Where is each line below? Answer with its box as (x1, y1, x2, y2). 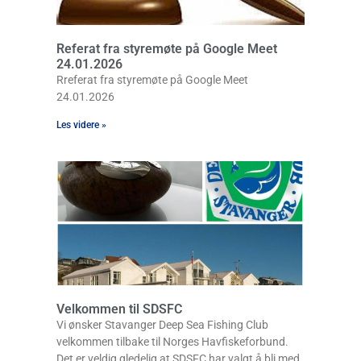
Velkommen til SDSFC (56, 301, 182, 317)
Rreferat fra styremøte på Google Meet (56, 73, 248, 86)
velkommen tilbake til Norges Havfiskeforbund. (56, 334, 288, 348)
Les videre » (56, 118, 106, 131)
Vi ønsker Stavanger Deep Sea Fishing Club (56, 317, 268, 331)
